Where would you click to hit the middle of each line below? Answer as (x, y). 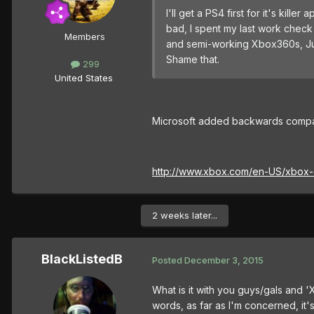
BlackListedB (82, 259)
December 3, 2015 (224, 260)
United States (83, 77)
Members (85, 37)
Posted (168, 260)
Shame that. (193, 60)
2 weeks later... (185, 216)
